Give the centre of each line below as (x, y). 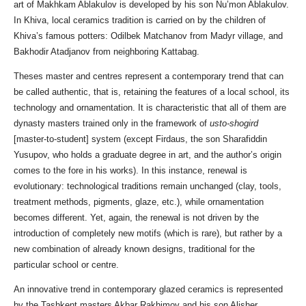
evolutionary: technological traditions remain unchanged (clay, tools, (148, 186)
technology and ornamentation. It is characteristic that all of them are (150, 108)
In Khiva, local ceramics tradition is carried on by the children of (140, 20)
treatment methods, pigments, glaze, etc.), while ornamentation (139, 202)
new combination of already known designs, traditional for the (134, 249)
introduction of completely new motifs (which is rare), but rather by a (148, 234)
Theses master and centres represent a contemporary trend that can (149, 76)
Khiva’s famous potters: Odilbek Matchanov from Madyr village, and (148, 36)
